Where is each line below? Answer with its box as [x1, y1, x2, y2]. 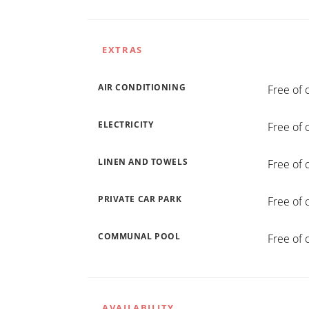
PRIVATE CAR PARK [98, 194, 182, 205]
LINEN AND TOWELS [98, 157, 188, 168]
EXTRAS [102, 43, 143, 57]
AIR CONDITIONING [98, 82, 186, 93]
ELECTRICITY [98, 119, 154, 130]
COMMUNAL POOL [98, 231, 181, 242]
